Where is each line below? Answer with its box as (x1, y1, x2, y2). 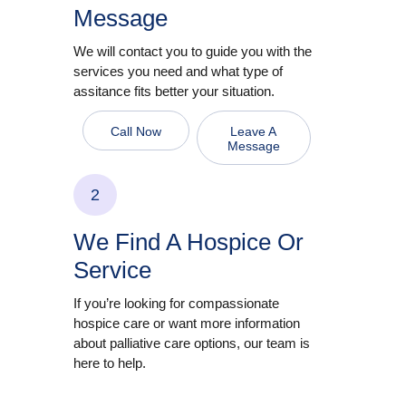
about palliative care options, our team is (72, 335, 310, 352)
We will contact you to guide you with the (72, 43, 312, 60)
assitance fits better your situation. (72, 83, 275, 100)
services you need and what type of (72, 63, 283, 80)
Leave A (230, 124, 277, 140)
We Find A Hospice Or (72, 228, 304, 256)
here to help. (72, 355, 146, 372)
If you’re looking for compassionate (72, 295, 279, 312)
